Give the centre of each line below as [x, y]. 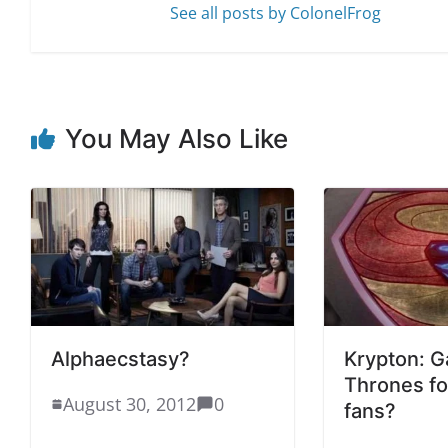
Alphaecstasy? [120, 358]
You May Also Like [176, 138]
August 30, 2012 [129, 403]
